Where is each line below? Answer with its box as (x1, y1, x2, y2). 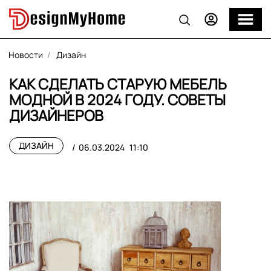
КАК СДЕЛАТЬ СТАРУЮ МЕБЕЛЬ (9, 74, 227, 94)
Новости (8, 49, 43, 60)
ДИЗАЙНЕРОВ (9, 105, 103, 125)
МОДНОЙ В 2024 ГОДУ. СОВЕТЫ (9, 90, 226, 109)
